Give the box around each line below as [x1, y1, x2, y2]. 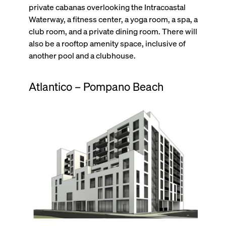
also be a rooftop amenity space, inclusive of [28, 38, 186, 49]
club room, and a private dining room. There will [28, 26, 197, 37]
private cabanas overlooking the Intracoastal [28, 2, 186, 13]
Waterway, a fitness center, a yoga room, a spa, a [28, 14, 198, 25]
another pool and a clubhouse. [28, 50, 136, 61]
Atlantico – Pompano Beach [28, 79, 163, 94]
